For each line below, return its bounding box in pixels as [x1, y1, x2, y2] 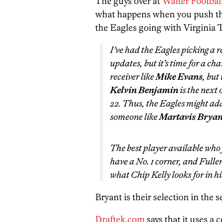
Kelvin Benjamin [110, 84, 178, 96]
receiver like [110, 71, 156, 82]
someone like [110, 111, 159, 122]
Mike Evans [156, 71, 203, 82]
